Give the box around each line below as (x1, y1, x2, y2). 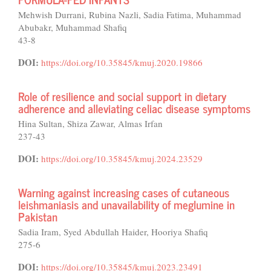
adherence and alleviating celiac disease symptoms (18, 99, 250, 117)
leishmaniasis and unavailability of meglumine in (18, 195, 235, 214)
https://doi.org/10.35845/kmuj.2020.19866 (41, 56, 203, 68)
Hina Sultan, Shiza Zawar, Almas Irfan (18, 117, 163, 129)
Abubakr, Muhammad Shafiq (18, 21, 127, 33)
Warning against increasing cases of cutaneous (18, 183, 229, 201)
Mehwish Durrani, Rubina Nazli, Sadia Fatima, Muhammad (18, 8, 241, 21)
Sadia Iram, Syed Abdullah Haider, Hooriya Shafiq (18, 226, 208, 238)
